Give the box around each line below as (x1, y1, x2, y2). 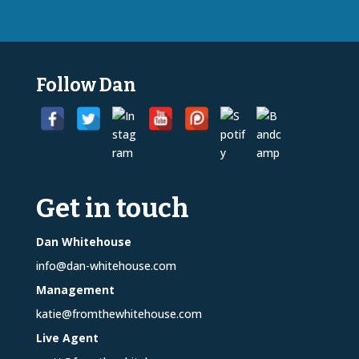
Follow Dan (35, 73, 136, 96)
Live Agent (35, 329, 99, 345)
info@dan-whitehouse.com (35, 257, 176, 273)
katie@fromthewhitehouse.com (35, 305, 202, 321)
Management (35, 281, 115, 297)
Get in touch (35, 192, 189, 224)
